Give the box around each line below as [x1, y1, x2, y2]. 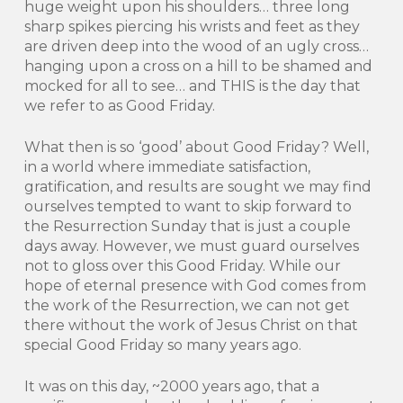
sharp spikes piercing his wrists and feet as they [23, 18, 360, 35]
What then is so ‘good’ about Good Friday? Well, [23, 139, 369, 156]
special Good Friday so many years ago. [23, 336, 301, 354]
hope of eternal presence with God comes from [23, 277, 366, 294]
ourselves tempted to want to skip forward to [23, 198, 352, 215]
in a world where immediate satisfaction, [23, 158, 310, 175]
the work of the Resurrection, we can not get [23, 297, 350, 314]
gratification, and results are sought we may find [23, 178, 372, 195]
